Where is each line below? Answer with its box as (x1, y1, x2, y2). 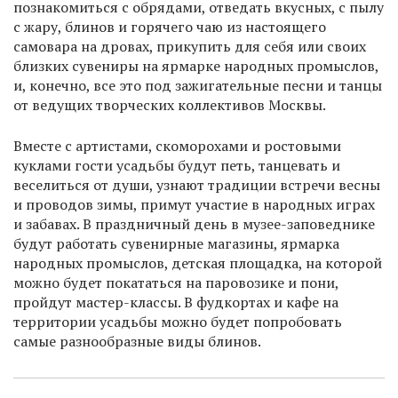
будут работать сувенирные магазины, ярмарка (13, 234, 339, 254)
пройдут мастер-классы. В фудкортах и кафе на (13, 292, 338, 313)
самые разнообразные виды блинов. (13, 331, 261, 352)
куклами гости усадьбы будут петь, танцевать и (13, 155, 340, 176)
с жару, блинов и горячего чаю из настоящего (13, 17, 326, 37)
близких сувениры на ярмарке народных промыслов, (13, 56, 378, 76)
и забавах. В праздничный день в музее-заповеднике (13, 214, 375, 235)
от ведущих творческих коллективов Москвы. (13, 95, 326, 115)
